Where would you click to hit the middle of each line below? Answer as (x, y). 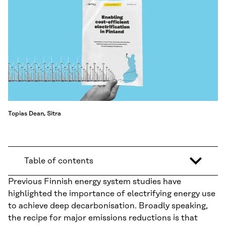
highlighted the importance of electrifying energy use (112, 194)
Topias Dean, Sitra (35, 114)
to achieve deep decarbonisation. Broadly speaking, (108, 206)
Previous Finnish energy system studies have (95, 182)
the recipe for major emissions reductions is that (103, 218)
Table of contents (59, 161)
